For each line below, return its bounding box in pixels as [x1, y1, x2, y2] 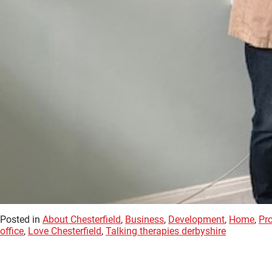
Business [125, 213, 164, 225]
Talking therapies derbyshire [106, 225, 226, 237]
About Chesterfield [42, 213, 121, 225]
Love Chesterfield [28, 225, 101, 237]
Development [168, 213, 225, 225]
